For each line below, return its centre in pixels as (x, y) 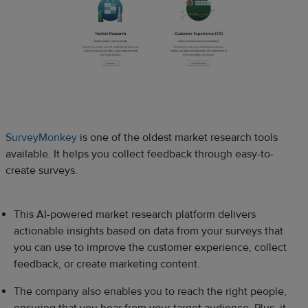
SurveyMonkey (41, 137)
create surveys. (43, 170)
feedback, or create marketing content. (107, 264)
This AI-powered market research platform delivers (135, 214)
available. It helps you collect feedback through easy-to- (140, 154)
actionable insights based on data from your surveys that (148, 231)
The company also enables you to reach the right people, (150, 291)
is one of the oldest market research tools (177, 137)
